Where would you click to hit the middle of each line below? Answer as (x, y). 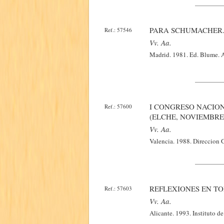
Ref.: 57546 (118, 30)
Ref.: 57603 (118, 188)
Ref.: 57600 (118, 106)
